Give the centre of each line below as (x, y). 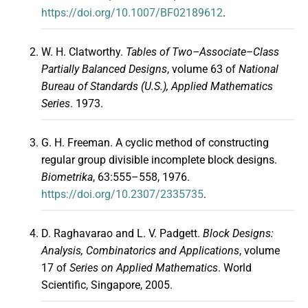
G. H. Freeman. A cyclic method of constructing (155, 143)
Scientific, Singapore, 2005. (107, 285)
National (258, 69)
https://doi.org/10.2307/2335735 (122, 195)
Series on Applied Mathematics (144, 268)
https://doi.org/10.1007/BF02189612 (132, 13)
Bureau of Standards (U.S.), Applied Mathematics (157, 87)
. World (235, 268)
